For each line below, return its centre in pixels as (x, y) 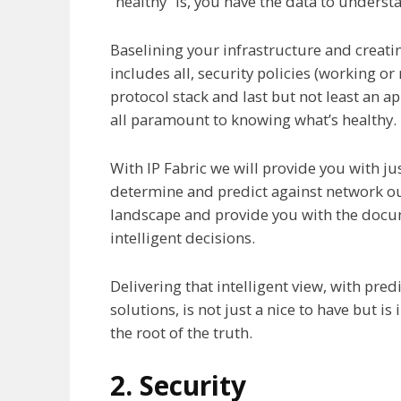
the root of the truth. (181, 332)
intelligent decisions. (183, 237)
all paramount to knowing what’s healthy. (253, 119)
